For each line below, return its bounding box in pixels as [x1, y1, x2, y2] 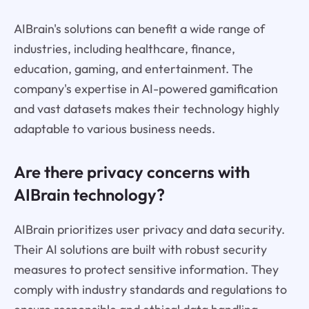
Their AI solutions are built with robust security [13, 241, 267, 258]
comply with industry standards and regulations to [13, 281, 287, 298]
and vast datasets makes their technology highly [13, 100, 279, 117]
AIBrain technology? [13, 183, 165, 205]
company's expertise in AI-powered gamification [13, 80, 278, 97]
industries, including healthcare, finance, [13, 40, 235, 57]
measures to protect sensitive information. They [13, 261, 279, 278]
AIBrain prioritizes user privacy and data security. [13, 221, 285, 238]
